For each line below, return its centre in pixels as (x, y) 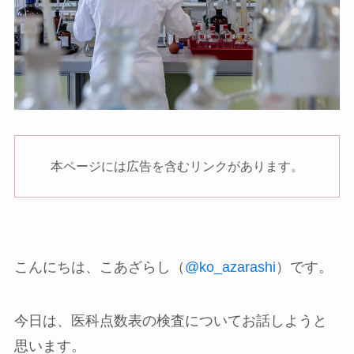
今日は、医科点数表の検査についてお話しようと (170, 320)
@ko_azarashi (230, 267)
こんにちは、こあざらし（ (99, 267)
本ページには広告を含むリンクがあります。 (177, 166)
